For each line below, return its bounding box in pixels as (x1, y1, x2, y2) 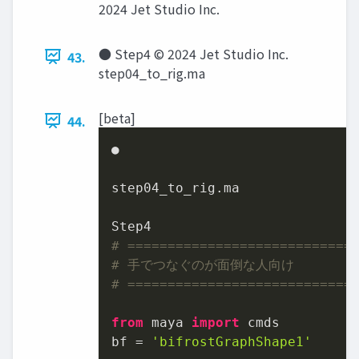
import (192, 314, 240, 330)
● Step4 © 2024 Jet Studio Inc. (99, 43, 288, 63)
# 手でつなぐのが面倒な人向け (111, 256, 294, 272)
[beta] (99, 107, 135, 127)
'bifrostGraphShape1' (151, 333, 312, 349)
